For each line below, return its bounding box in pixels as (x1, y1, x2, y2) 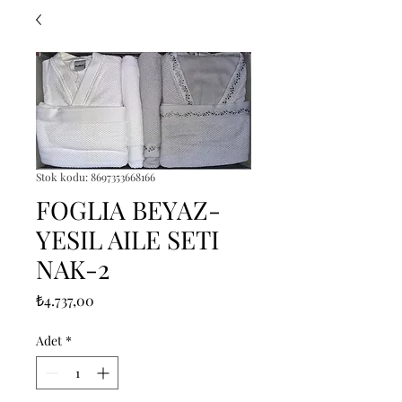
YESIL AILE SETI (36, 223, 219, 256)
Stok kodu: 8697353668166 (36, 170, 155, 184)
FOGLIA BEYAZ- (36, 193, 221, 226)
